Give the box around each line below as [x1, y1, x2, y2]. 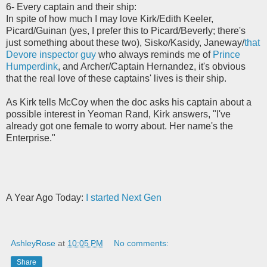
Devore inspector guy [6, 49, 96, 60]
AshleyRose [11, 238, 55, 248]
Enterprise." [6, 132, 55, 143]
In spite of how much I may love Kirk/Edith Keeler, [6, 13, 213, 24]
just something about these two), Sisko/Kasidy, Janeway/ [6, 37, 244, 48]
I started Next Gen [86, 192, 162, 203]
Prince [213, 49, 240, 60]
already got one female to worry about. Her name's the [6, 120, 233, 131]
